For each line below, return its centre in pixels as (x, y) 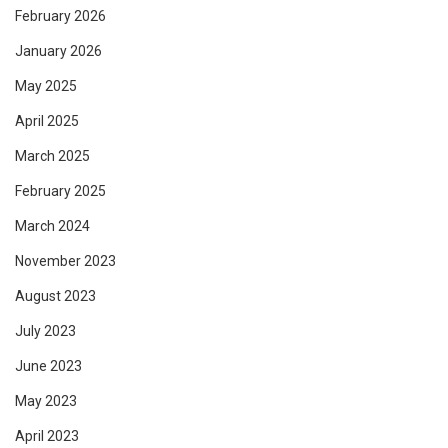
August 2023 (55, 296)
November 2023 (65, 261)
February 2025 (60, 191)
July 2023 (45, 331)
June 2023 (48, 366)
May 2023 (46, 401)
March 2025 (52, 156)
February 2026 (60, 16)
